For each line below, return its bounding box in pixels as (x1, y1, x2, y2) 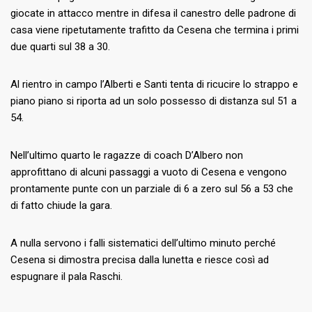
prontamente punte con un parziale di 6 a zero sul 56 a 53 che (10, 182, 293, 196)
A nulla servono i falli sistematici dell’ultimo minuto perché (10, 237, 276, 250)
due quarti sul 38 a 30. (10, 40, 110, 54)
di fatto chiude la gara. (10, 199, 112, 212)
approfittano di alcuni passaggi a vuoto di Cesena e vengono (10, 166, 287, 179)
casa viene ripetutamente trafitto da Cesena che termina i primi (10, 24, 299, 37)
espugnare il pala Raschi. (10, 270, 123, 283)
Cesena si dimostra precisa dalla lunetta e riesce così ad (10, 253, 269, 267)
